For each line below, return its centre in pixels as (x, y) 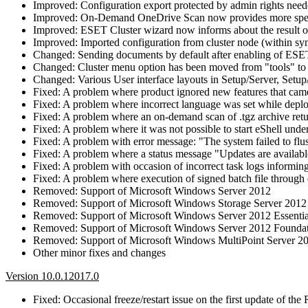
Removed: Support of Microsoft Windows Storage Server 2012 (170, 203)
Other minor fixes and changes (99, 252)
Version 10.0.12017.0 (52, 276)
